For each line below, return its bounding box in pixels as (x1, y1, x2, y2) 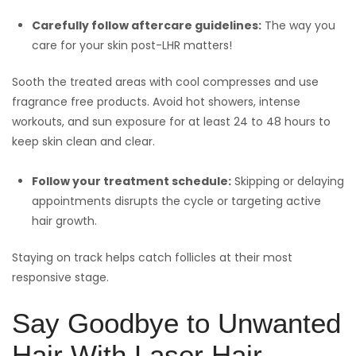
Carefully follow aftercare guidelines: (32, 17, 261, 34)
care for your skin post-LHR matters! (32, 37, 232, 54)
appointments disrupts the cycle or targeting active (32, 193, 321, 210)
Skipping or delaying (231, 173, 344, 190)
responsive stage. (12, 269, 109, 286)
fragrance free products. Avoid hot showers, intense (12, 94, 300, 110)
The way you (261, 17, 335, 34)
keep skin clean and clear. (12, 133, 155, 150)
